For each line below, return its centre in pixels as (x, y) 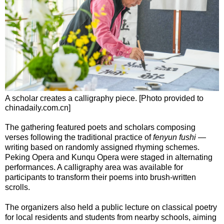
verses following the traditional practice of (79, 137)
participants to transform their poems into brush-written (100, 177)
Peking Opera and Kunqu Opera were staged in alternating (109, 157)
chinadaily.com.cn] (38, 107)
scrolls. (17, 187)
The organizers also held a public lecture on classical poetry (111, 207)
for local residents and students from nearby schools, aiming (111, 217)
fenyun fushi (174, 137)
